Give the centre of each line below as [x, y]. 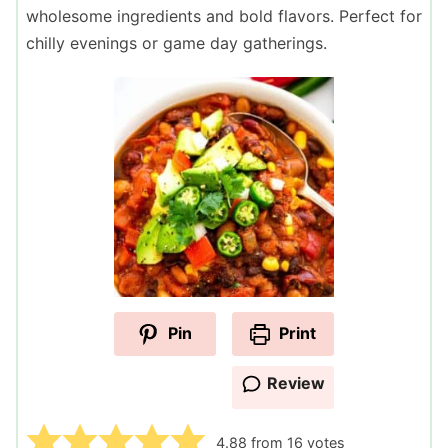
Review [295, 382]
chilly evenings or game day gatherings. [176, 42]
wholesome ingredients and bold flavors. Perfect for [224, 15]
